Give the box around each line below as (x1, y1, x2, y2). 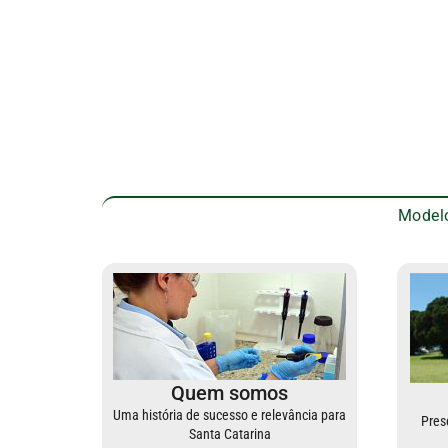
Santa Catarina (188, 426, 271, 443)
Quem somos (171, 381, 288, 406)
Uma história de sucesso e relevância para (113, 407, 346, 424)
